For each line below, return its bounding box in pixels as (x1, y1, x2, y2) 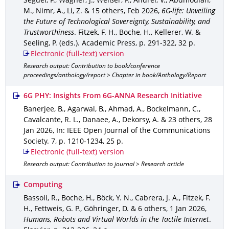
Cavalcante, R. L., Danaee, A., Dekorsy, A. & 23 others (24, 117, 200, 124)
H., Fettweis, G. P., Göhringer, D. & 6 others (24, 206, 166, 213)
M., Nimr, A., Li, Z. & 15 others (24, 8, 124, 15)
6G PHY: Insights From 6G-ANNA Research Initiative (24, 93, 202, 100)
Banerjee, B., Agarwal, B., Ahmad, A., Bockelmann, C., (24, 106, 200, 113)
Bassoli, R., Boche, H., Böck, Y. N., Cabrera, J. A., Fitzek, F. (24, 195, 211, 202)
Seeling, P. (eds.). (24, 40, 80, 47)
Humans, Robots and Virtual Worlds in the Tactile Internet (24, 217, 209, 223)
